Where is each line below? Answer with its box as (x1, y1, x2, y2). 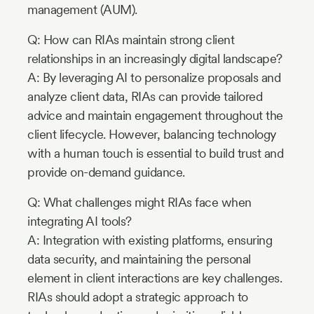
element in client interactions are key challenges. (27, 271, 282, 286)
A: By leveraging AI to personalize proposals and (27, 70, 280, 86)
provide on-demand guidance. (27, 165, 185, 180)
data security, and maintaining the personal (27, 252, 251, 267)
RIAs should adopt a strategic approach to (27, 289, 248, 305)
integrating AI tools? (27, 214, 132, 229)
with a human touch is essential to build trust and (27, 146, 283, 161)
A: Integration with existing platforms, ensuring (27, 233, 272, 248)
